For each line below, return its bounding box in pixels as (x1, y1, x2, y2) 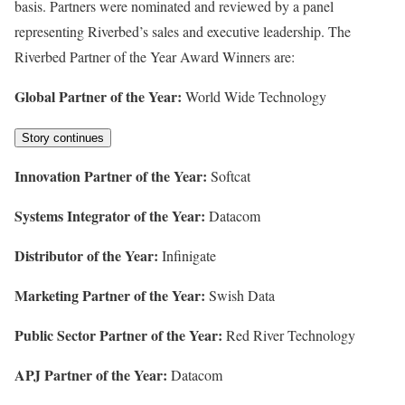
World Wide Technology (182, 87, 326, 107)
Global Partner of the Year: (14, 86, 182, 108)
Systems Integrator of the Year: (14, 205, 209, 227)
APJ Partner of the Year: (14, 364, 167, 386)
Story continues (22, 131, 104, 146)
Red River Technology (222, 325, 355, 345)
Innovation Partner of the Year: (14, 165, 207, 187)
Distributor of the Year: (14, 245, 158, 267)
